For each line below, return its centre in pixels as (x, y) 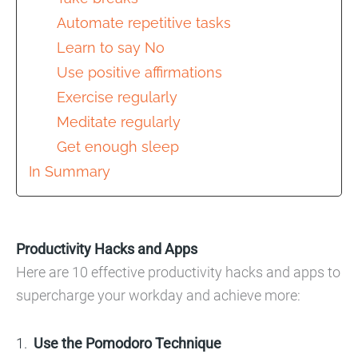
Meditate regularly (119, 122)
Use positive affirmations (139, 73)
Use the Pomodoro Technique (127, 344)
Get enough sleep (118, 147)
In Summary (70, 172)
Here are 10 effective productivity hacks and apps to (178, 272)
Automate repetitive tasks (144, 23)
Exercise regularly (117, 97)
